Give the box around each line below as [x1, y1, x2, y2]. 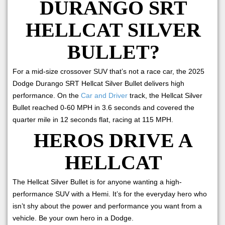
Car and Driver [81, 91, 128, 99]
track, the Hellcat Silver [128, 91, 202, 99]
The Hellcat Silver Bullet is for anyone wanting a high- [13, 177, 182, 186]
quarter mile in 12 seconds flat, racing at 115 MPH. [13, 115, 173, 124]
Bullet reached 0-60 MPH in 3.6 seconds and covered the [13, 103, 194, 111]
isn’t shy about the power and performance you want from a [13, 201, 202, 210]
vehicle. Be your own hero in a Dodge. [13, 213, 134, 222]
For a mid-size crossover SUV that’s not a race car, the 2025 [13, 67, 204, 75]
